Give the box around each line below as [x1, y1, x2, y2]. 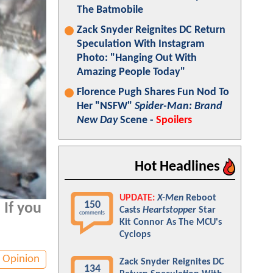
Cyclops [119, 230, 151, 239]
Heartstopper [143, 205, 196, 215]
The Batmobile [77, 4, 143, 16]
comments [79, 210, 105, 216]
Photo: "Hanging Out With [77, 52, 197, 64]
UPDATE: [119, 193, 155, 203]
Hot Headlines [135, 160, 223, 174]
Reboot [183, 193, 216, 203]
